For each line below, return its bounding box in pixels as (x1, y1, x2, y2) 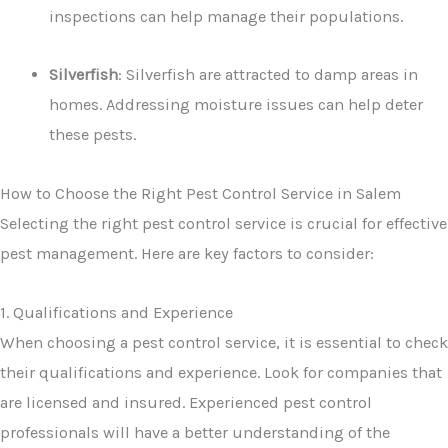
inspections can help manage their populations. (49, 6, 404, 26)
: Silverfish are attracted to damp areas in (118, 65, 419, 85)
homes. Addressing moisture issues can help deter (49, 95, 424, 115)
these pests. (49, 125, 137, 145)
